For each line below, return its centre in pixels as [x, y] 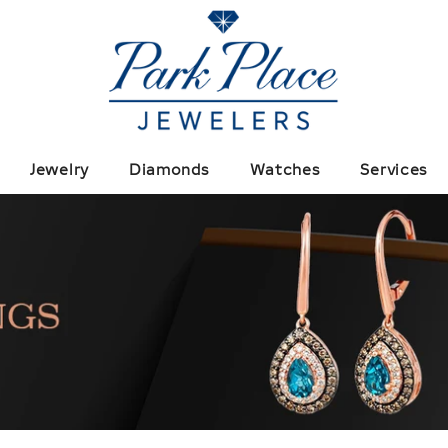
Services [394, 170]
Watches [285, 170]
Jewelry [59, 170]
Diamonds [169, 170]
